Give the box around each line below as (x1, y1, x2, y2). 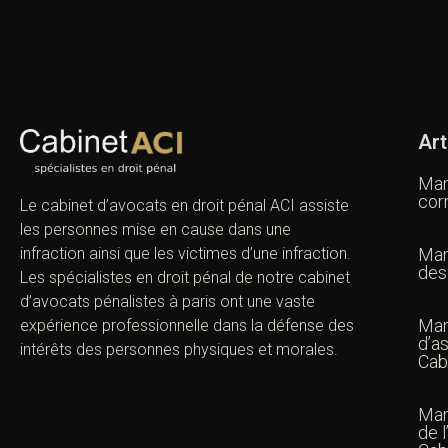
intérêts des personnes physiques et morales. (20, 340, 338, 360)
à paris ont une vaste (165, 292, 315, 312)
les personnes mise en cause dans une (20, 220, 291, 240)
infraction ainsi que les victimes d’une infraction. (20, 244, 351, 264)
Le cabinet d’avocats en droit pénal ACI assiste (20, 196, 349, 216)
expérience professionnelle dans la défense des (20, 316, 354, 336)
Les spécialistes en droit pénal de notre (20, 268, 298, 288)
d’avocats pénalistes (20, 292, 165, 312)
